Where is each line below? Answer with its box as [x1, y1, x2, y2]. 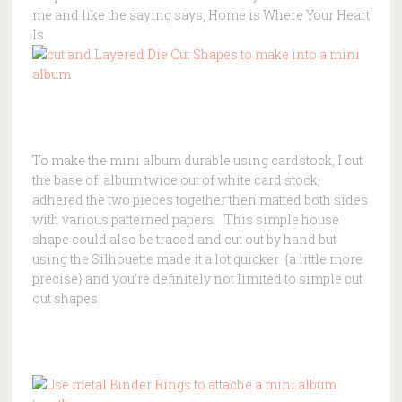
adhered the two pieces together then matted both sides [31, 190, 368, 208]
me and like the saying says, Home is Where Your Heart [31, 5, 370, 23]
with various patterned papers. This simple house [31, 210, 339, 228]
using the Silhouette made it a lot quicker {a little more [31, 249, 363, 267]
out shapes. [31, 289, 100, 307]
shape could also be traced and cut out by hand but [31, 230, 336, 248]
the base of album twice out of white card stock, [31, 170, 320, 188]
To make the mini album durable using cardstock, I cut [31, 151, 363, 169]
